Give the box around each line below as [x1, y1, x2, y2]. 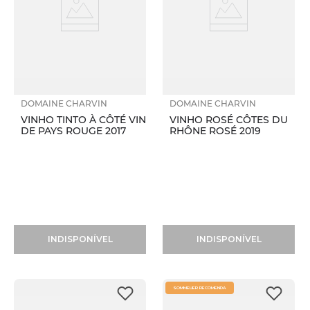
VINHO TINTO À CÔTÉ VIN [21, 113, 146, 127]
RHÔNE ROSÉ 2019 [170, 125, 261, 138]
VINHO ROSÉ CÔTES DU [170, 113, 288, 127]
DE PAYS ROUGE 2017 [21, 125, 126, 138]
